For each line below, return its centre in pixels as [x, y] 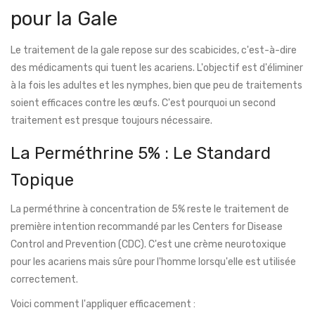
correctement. [44, 280]
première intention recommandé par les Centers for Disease [147, 227]
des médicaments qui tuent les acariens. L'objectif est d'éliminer [157, 68]
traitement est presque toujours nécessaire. [111, 121]
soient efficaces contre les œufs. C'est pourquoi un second [143, 103]
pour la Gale [64, 19]
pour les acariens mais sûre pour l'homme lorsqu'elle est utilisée [153, 262]
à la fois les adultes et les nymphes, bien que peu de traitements [156, 86]
